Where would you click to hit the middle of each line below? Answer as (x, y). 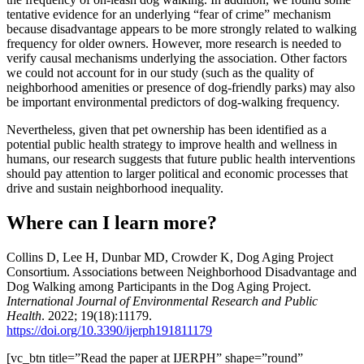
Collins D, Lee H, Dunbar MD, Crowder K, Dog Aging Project (170, 257)
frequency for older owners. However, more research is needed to (174, 43)
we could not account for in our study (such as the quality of (160, 72)
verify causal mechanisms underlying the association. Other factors (177, 58)
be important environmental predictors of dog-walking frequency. (173, 102)
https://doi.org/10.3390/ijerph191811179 (109, 330)
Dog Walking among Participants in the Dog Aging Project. (159, 286)
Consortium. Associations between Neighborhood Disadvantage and (182, 271)
